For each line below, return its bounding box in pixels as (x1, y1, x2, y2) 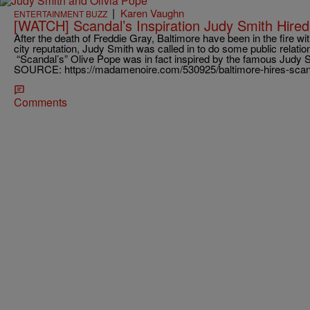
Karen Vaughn (120, 5, 184, 20)
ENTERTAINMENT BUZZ (14, 7, 107, 19)
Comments (14, 93, 67, 110)
